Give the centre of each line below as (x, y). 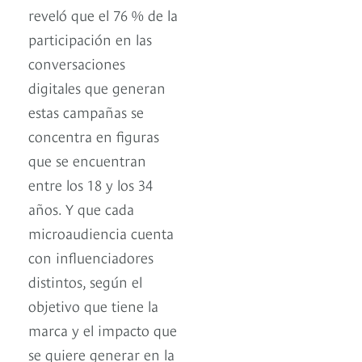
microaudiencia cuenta (101, 233)
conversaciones (77, 63)
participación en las (90, 39)
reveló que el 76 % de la (103, 15)
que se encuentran (87, 160)
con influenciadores (91, 257)
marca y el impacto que (103, 330)
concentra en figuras (94, 136)
